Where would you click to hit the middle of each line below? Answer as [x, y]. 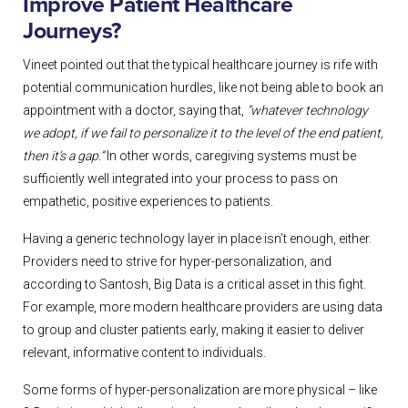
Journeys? [72, 32]
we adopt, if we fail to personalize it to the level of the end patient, [203, 133]
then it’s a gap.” [63, 156]
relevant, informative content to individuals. [144, 353]
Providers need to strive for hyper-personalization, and [177, 262]
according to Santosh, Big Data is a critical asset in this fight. [194, 285]
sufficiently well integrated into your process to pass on [180, 179]
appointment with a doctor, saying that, [135, 111]
